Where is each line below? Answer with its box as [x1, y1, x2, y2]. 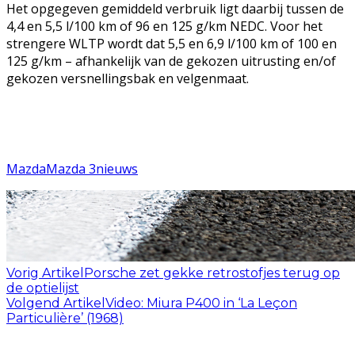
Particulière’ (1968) [6, 311, 124, 326]
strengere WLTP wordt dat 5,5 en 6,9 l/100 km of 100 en [6, 35, 337, 53]
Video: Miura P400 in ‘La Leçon [105, 296, 297, 311]
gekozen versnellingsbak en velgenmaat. [6, 70, 249, 88]
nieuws [96, 160, 138, 178]
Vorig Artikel [6, 265, 84, 281]
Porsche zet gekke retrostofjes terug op [84, 265, 340, 281]
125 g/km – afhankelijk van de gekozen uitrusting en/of [6, 52, 336, 71]
